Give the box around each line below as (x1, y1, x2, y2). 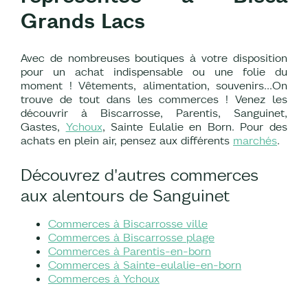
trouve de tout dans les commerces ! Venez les (21, 92, 287, 107)
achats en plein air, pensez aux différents (21, 133, 233, 148)
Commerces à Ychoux (48, 272, 159, 286)
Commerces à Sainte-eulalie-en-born (48, 258, 241, 272)
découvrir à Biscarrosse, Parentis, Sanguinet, (21, 106, 287, 120)
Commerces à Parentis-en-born (48, 244, 211, 258)
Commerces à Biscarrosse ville (48, 217, 208, 231)
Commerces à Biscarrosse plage (48, 230, 214, 245)
